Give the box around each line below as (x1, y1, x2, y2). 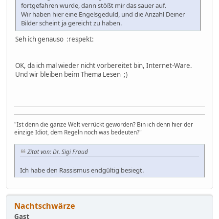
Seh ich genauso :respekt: (15, 34, 94, 44)
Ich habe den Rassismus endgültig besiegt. (20, 165, 144, 175)
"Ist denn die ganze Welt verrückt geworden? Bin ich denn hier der (14, 120, 193, 129)
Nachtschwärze (14, 200, 75, 211)
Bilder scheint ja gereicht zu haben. (21, 18, 122, 27)
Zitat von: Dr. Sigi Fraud (27, 147, 88, 155)
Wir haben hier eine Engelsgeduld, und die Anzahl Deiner (21, 9, 185, 19)
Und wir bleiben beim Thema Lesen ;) (15, 69, 128, 79)
